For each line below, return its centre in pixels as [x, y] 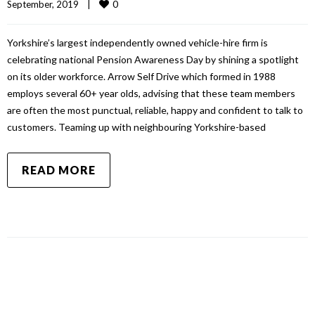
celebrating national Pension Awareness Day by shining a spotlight [153, 59]
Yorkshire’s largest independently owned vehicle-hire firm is [137, 42]
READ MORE [59, 169]
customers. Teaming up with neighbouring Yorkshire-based [136, 127]
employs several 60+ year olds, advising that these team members [151, 93]
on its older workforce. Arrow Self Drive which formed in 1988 [141, 76]
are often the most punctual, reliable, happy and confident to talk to [155, 110]
